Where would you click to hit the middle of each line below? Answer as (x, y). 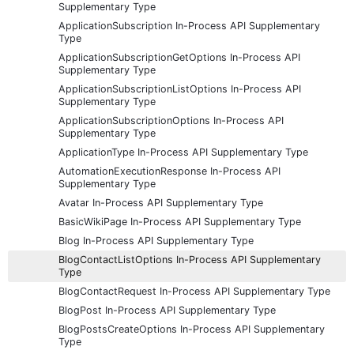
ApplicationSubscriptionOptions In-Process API (171, 120)
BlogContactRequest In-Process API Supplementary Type (194, 291)
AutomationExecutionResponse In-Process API (169, 171)
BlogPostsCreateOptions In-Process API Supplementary (192, 329)
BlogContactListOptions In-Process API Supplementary (190, 259)
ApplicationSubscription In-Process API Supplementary (189, 25)
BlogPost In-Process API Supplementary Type (167, 310)
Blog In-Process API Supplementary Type (156, 240)
